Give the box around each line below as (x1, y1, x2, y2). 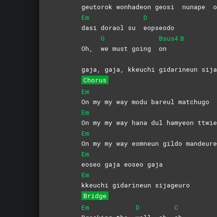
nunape (182, 2, 209, 11)
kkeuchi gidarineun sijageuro (81, 180, 190, 189)
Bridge (83, 191, 107, 200)
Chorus (83, 75, 107, 84)
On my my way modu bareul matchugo (81, 97, 209, 106)
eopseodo (143, 23, 174, 32)
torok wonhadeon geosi (93, 2, 182, 11)
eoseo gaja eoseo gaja (81, 159, 163, 169)
